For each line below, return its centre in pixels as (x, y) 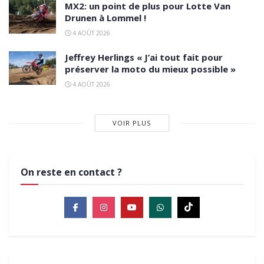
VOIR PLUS (132, 123)
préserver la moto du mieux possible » (150, 69)
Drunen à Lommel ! (105, 18)
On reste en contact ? (71, 172)
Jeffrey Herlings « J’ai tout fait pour (144, 57)
